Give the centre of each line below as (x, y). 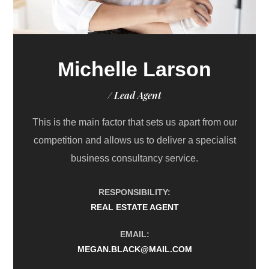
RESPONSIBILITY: (134, 192)
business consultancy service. (134, 159)
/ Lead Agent (134, 95)
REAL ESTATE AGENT (134, 207)
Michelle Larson (134, 69)
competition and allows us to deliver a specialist (134, 141)
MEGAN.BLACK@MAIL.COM (134, 249)
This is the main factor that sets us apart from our (134, 122)
